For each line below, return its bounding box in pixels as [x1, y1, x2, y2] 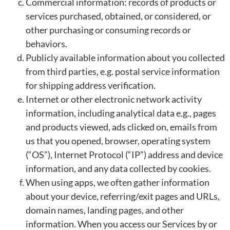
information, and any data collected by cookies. [26, 163, 211, 175]
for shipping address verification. [26, 80, 156, 91]
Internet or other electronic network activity [26, 93, 202, 105]
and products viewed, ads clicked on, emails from [26, 121, 217, 133]
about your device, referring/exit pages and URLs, [26, 190, 220, 202]
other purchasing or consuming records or [26, 24, 191, 36]
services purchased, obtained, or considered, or [26, 10, 211, 22]
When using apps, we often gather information [26, 177, 209, 188]
